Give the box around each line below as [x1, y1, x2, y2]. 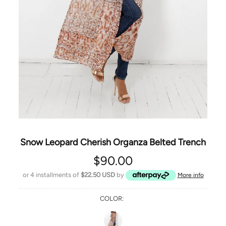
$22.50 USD [80, 171, 115, 179]
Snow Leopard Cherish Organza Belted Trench [20, 137, 206, 148]
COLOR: [100, 195, 124, 203]
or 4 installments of [22, 171, 79, 179]
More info [177, 172, 204, 179]
